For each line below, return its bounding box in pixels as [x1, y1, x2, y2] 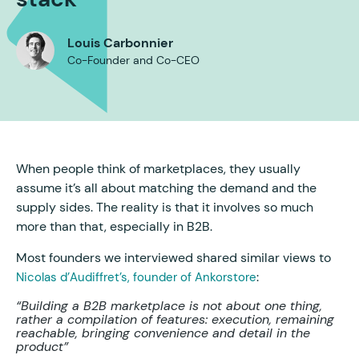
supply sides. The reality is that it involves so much [16, 199, 313, 216]
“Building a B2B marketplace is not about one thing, [16, 297, 322, 315]
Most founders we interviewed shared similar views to [16, 249, 331, 267]
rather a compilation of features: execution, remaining [16, 311, 334, 329]
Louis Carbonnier [67, 34, 173, 51]
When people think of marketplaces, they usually [16, 160, 301, 178]
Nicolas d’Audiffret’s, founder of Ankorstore [16, 269, 256, 286]
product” [16, 338, 68, 356]
